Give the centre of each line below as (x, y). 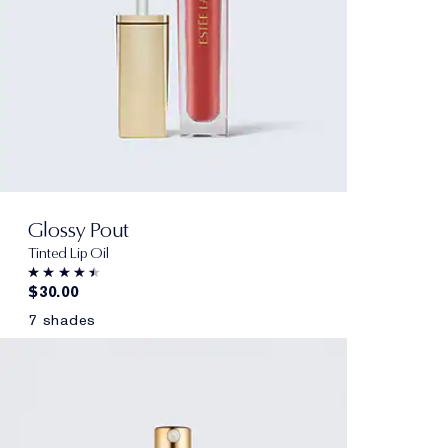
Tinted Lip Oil (68, 252)
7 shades (62, 319)
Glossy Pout (78, 229)
